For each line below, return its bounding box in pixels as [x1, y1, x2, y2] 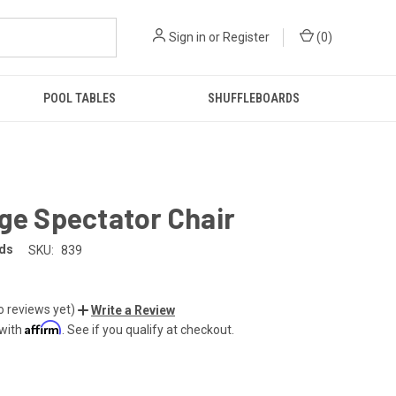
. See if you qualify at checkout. [62, 322, 234, 337]
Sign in [169, 30, 206, 44]
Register [223, 30, 270, 44]
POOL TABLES [42, 91, 116, 105]
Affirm [25, 319, 62, 335]
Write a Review [91, 302, 175, 317]
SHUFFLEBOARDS [207, 91, 300, 105]
